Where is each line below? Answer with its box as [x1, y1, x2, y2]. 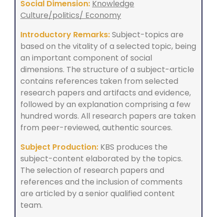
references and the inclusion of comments [20, 176, 183, 188]
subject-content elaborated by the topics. [20, 153, 183, 165]
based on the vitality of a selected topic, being [20, 41, 196, 52]
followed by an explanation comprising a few [20, 99, 190, 110]
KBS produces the [98, 141, 168, 153]
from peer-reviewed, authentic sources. [20, 122, 172, 134]
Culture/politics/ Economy [20, 10, 121, 21]
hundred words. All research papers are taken [20, 110, 196, 122]
